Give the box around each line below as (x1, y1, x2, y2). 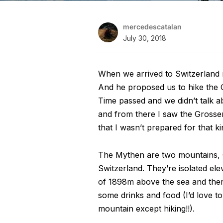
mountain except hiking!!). (98, 204, 195, 214)
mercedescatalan (123, 22, 182, 31)
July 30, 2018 (123, 34, 166, 42)
